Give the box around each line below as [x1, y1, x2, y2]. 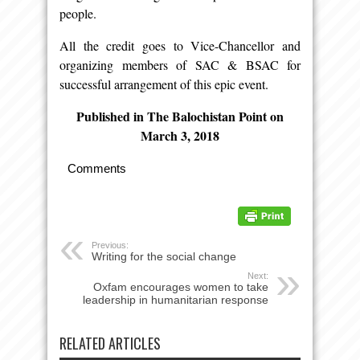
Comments [67, 161, 126, 175]
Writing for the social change [92, 249, 236, 263]
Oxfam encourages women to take [93, 280, 268, 293]
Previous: [92, 239, 129, 250]
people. [59, 4, 96, 22]
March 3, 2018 [141, 125, 219, 145]
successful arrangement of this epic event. [59, 75, 268, 92]
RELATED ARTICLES [59, 332, 161, 354]
